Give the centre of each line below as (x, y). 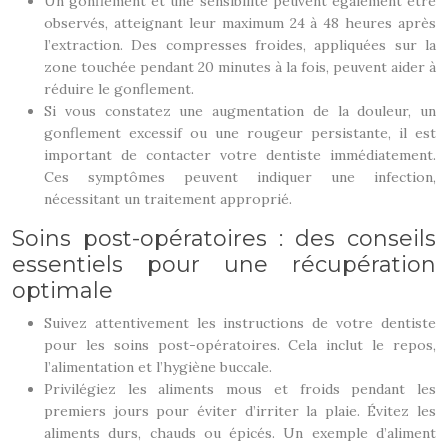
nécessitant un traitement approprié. (168, 199)
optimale (62, 290)
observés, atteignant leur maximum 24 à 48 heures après (240, 23)
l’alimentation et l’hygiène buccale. (158, 367)
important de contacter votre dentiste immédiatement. (240, 155)
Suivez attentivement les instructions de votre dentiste (240, 323)
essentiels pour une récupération (224, 264)
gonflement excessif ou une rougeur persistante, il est (240, 133)
